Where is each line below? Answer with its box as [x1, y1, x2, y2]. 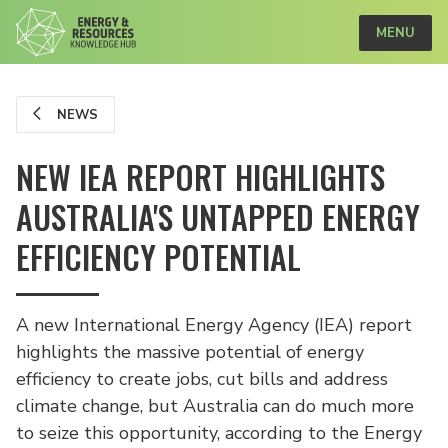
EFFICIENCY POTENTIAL [16, 233, 301, 280]
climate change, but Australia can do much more [16, 394, 414, 418]
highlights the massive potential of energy [16, 340, 364, 364]
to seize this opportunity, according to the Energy [16, 421, 422, 445]
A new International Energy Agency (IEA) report [16, 313, 412, 337]
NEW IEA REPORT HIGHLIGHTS [16, 153, 385, 200]
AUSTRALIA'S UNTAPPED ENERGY [16, 193, 420, 240]
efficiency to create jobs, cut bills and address [16, 367, 388, 391]
